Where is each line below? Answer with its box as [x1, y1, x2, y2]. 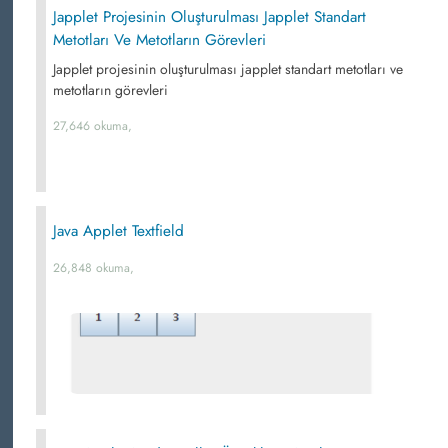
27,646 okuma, [53, 117, 132, 135]
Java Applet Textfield [53, 220, 184, 242]
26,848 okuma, [53, 259, 134, 277]
